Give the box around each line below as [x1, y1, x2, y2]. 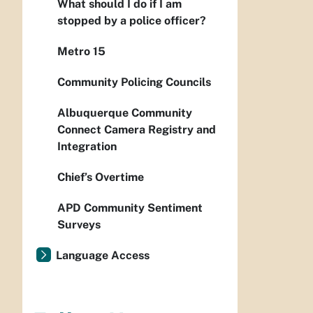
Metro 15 [57, 45, 105, 58]
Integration [57, 140, 117, 153]
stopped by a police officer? [57, 14, 206, 27]
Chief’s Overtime [57, 170, 144, 184]
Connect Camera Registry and [57, 123, 216, 136]
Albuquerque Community [57, 106, 192, 119]
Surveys [57, 218, 101, 231]
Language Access [56, 249, 150, 262]
